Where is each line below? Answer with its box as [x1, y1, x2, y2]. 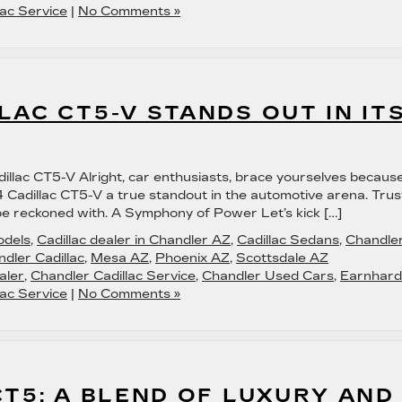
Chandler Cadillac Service [31, 268, 196, 284]
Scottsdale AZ [236, 250, 328, 266]
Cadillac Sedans [237, 232, 339, 248]
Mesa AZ [91, 250, 149, 266]
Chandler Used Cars [202, 268, 334, 284]
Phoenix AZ [155, 250, 230, 266]
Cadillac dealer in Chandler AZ [37, 232, 231, 248]
